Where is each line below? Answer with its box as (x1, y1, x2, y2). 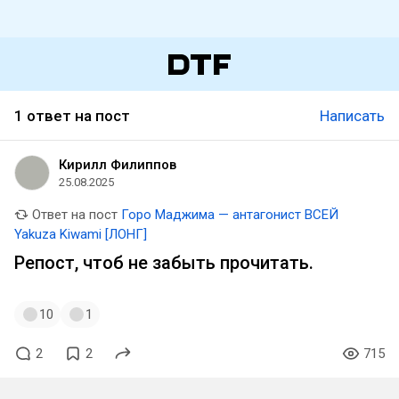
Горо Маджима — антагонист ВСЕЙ (121, 207, 338, 223)
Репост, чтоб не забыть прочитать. (14, 252, 313, 273)
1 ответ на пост (14, 107, 130, 125)
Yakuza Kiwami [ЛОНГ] (14, 226, 147, 242)
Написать (320, 107, 385, 125)
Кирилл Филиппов (59, 157, 176, 173)
